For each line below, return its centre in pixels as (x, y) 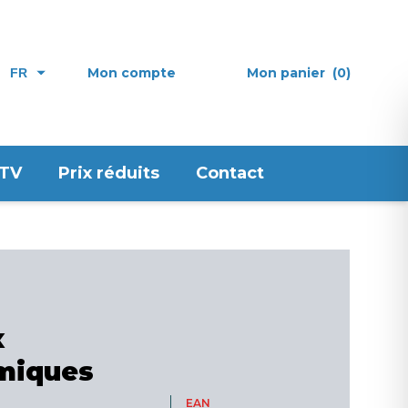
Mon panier (286, 72)
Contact (230, 173)
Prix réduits (109, 173)
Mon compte (132, 72)
